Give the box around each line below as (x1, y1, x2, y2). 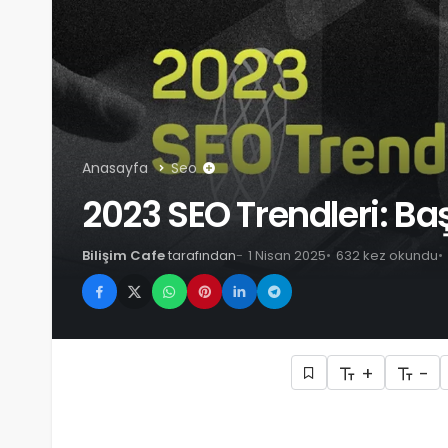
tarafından (168, 246, 236, 266)
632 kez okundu (336, 246, 438, 266)
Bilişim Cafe (82, 246, 165, 266)
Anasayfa (82, 158, 148, 179)
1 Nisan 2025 (248, 246, 326, 266)
